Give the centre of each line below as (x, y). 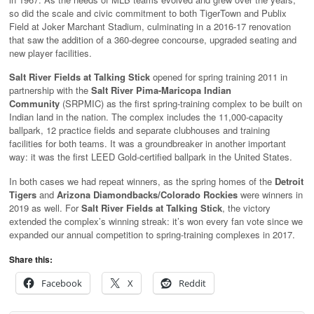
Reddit (192, 283)
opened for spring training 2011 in (219, 77)
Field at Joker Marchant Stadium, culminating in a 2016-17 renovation (150, 26)
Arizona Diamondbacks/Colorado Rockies (147, 194)
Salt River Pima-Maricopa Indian (161, 90)
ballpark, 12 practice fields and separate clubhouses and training (139, 130)
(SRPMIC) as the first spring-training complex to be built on (181, 104)
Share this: (31, 259)
